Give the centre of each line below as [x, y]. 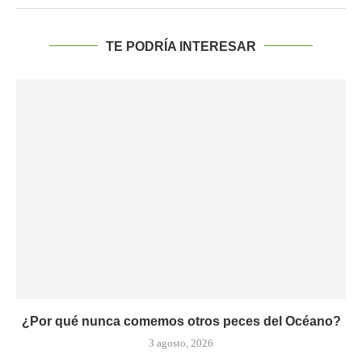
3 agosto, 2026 [181, 343]
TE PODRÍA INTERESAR [181, 46]
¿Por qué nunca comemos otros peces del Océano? [181, 321]
